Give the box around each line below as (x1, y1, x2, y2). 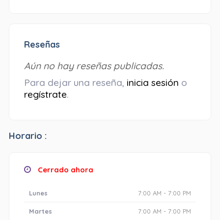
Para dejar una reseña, (24, 77, 127, 89)
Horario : (8, 130, 47, 142)
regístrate (24, 88, 67, 101)
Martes (28, 207, 52, 216)
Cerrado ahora (35, 165, 93, 175)
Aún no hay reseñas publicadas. (24, 60, 164, 72)
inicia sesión (126, 77, 179, 89)
